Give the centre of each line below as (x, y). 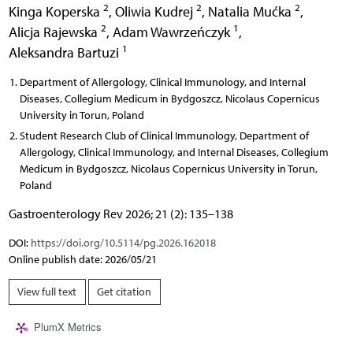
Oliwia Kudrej (155, 11)
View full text (47, 292)
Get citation (124, 292)
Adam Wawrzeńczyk (173, 32)
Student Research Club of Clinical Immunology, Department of (164, 136)
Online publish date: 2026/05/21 (82, 259)
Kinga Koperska (56, 11)
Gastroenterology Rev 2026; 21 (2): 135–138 (121, 214)
